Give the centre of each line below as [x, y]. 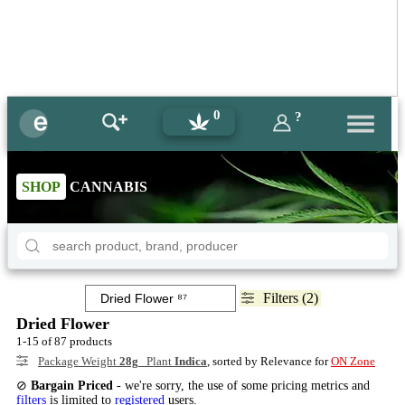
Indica [191, 361]
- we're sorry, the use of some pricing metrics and [241, 386]
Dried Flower [63, 324]
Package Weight [79, 361]
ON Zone [353, 361]
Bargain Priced [72, 386]
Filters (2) [291, 298]
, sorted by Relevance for [269, 361]
